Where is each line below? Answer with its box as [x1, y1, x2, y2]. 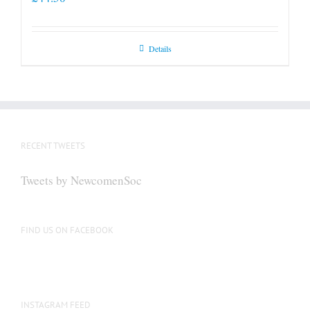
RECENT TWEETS [21, 140, 85, 152]
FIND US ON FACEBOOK [21, 224, 113, 237]
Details [148, 43, 172, 55]
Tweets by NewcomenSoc [21, 172, 142, 189]
